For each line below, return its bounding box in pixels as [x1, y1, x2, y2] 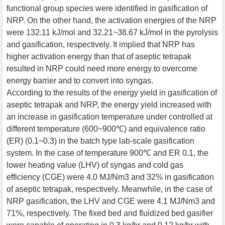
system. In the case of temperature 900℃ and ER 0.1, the [7, 148, 208, 157]
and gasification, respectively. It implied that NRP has [7, 40, 195, 49]
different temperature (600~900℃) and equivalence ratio [7, 124, 205, 133]
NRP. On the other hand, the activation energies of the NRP [7, 16, 216, 25]
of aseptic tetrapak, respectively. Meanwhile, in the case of [7, 184, 212, 193]
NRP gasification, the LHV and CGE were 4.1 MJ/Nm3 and [7, 196, 215, 205]
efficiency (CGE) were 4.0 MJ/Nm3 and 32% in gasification [7, 172, 214, 181]
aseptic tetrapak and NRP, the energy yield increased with [7, 100, 211, 109]
